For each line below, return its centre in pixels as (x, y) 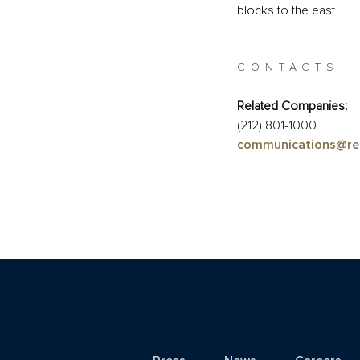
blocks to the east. (287, 10)
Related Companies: (292, 106)
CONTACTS (288, 67)
